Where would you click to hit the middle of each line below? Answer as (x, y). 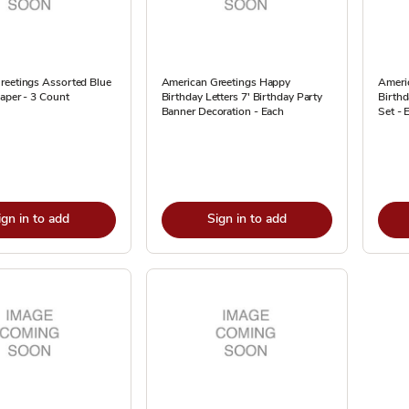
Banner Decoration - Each (223, 111)
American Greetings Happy (226, 82)
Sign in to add (246, 219)
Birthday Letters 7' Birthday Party (242, 97)
